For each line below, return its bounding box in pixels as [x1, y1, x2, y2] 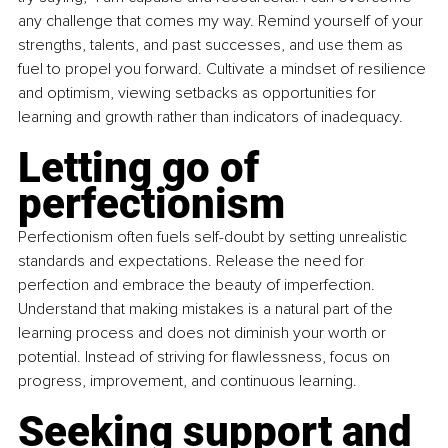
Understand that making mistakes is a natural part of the [18, 299, 397, 320]
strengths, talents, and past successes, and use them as [18, 35, 407, 56]
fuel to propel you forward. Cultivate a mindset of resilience [18, 59, 430, 80]
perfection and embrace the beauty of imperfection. [18, 275, 379, 296]
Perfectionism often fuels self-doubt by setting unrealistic [18, 227, 411, 248]
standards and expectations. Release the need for [18, 251, 368, 272]
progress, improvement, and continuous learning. [18, 371, 357, 392]
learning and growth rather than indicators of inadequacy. [18, 107, 403, 128]
